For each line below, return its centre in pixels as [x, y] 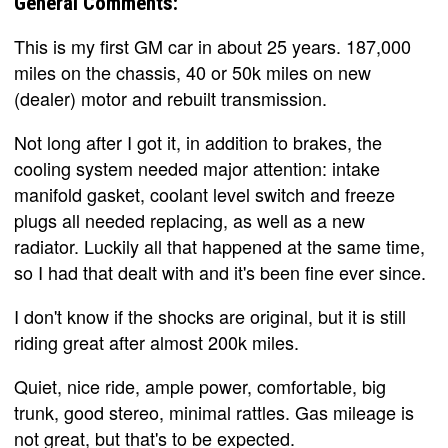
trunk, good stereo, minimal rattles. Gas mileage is [214, 411]
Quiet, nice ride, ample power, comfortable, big [200, 385]
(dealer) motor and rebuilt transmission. [170, 97]
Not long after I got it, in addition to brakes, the [198, 141]
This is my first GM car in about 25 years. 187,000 [212, 45]
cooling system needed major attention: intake [197, 167]
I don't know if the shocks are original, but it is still [210, 315]
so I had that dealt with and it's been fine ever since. [220, 271]
